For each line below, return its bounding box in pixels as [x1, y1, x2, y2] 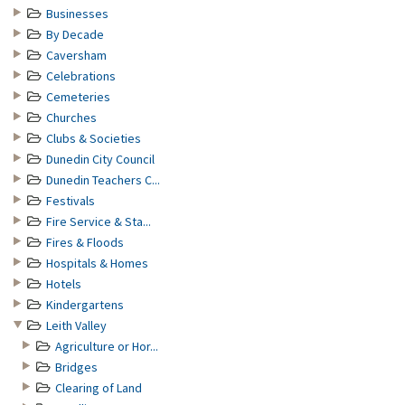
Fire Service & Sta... [46, 213, 151, 230]
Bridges [55, 359, 98, 375]
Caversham [46, 47, 107, 63]
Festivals [46, 193, 95, 209]
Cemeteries [46, 89, 110, 105]
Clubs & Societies [46, 130, 141, 146]
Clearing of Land [55, 380, 142, 396]
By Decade [46, 26, 104, 42]
